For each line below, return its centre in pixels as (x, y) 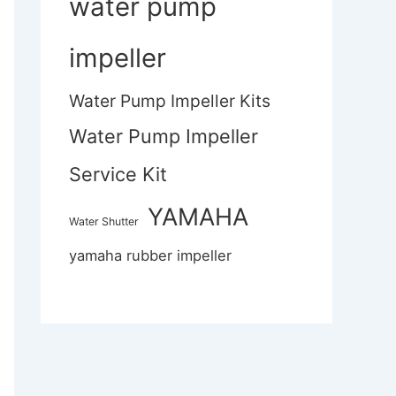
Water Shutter (104, 222)
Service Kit (118, 175)
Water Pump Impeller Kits (170, 101)
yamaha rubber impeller (150, 256)
